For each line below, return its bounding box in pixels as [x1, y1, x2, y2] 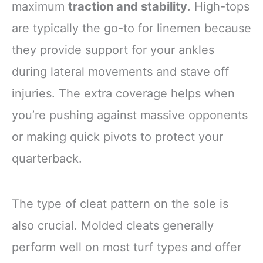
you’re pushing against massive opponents [12, 108, 248, 122]
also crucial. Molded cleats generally [12, 218, 214, 233]
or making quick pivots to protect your [12, 130, 223, 144]
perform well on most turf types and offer [12, 240, 241, 255]
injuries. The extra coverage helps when [12, 86, 235, 100]
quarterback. [12, 151, 82, 166]
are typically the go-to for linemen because [12, 21, 251, 35]
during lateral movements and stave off [12, 65, 229, 79]
